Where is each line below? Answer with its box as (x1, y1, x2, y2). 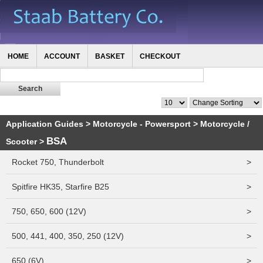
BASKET (95, 52, 124, 60)
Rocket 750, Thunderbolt (12, 157, 104, 167)
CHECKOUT (140, 52, 180, 60)
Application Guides (6, 119, 83, 129)
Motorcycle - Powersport (93, 119, 191, 129)
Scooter (6, 137, 37, 146)
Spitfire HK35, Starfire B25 (12, 182, 109, 191)
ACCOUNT (44, 52, 80, 60)
